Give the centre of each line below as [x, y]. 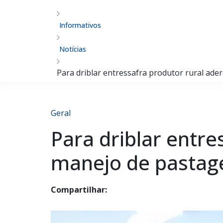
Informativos [80, 25]
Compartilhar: [79, 190]
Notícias [73, 49]
